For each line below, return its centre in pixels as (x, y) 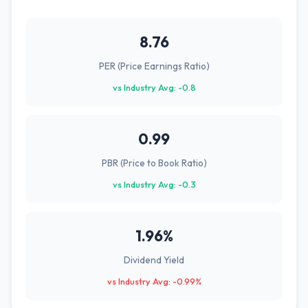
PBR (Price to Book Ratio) (154, 163)
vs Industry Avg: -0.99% (154, 281)
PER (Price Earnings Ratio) (154, 66)
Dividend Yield (154, 260)
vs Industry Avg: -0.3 (154, 184)
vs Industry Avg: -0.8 (154, 87)
